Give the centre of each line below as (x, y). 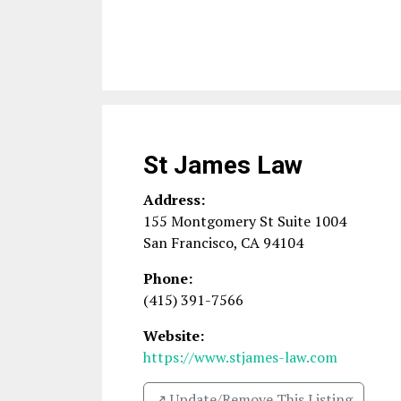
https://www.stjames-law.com (240, 357)
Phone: (168, 278)
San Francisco (188, 243)
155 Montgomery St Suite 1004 (245, 221)
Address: (174, 200)
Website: (174, 336)
